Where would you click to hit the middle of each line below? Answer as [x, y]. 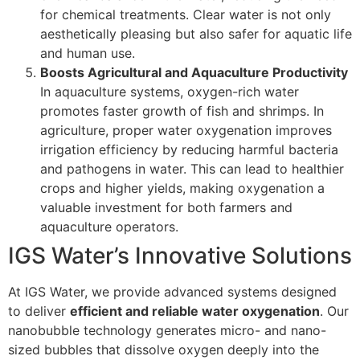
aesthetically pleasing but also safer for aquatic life [196, 34]
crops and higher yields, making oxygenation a [182, 188]
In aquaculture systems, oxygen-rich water [170, 92]
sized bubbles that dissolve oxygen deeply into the [164, 350]
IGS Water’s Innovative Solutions [180, 256]
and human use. [88, 53]
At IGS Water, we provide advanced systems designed [172, 292]
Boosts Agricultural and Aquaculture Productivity [194, 73]
